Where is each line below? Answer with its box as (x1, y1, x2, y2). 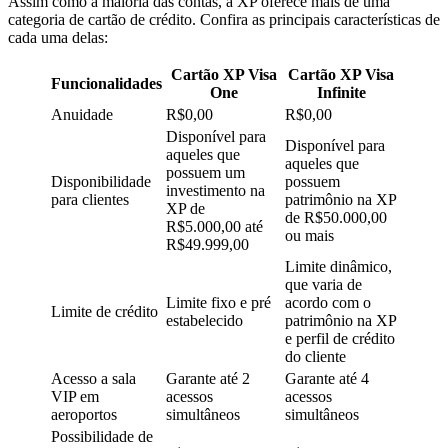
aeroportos (51, 405, 117, 423)
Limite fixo (166, 293, 240, 311)
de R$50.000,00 (285, 208, 387, 226)
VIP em (51, 387, 99, 405)
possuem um (166, 163, 245, 181)
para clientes (51, 190, 129, 208)
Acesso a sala (51, 369, 136, 387)
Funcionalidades (51, 74, 162, 92)
